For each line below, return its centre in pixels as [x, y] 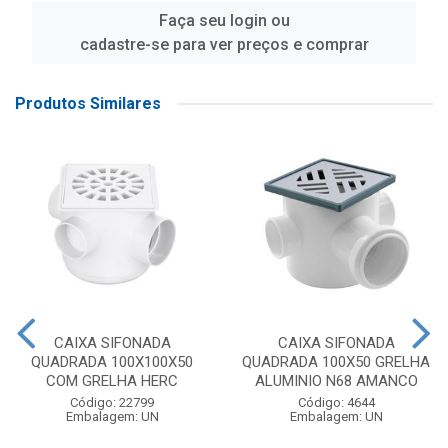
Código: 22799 [112, 402]
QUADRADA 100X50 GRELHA [336, 362]
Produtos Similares [88, 103]
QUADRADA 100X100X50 [112, 362]
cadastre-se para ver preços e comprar [224, 44]
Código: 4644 [336, 402]
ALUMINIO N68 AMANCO [336, 381]
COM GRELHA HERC [112, 381]
